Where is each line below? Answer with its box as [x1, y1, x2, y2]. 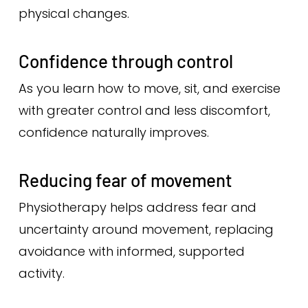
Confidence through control [18, 50, 233, 71]
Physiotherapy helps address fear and [18, 199, 256, 216]
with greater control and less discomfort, [18, 102, 270, 119]
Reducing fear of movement [18, 169, 232, 190]
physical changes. [18, 5, 129, 22]
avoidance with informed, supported [18, 243, 245, 260]
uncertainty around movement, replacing [18, 221, 274, 238]
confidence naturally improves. [18, 124, 209, 141]
